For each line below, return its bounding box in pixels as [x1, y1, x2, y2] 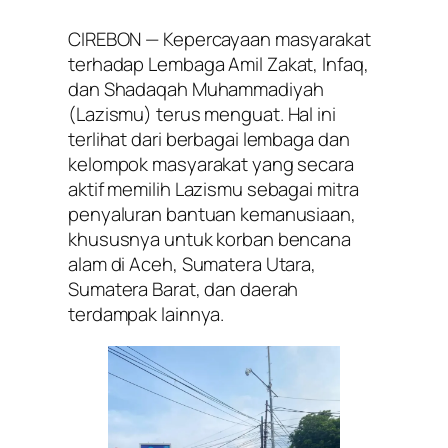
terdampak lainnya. [68, 301, 225, 328]
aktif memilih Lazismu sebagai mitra [68, 176, 359, 203]
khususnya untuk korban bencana [68, 226, 351, 253]
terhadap [68, 51, 149, 78]
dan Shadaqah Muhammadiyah [68, 76, 324, 103]
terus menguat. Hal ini [152, 101, 336, 128]
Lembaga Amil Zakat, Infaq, [148, 51, 369, 78]
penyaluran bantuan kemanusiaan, [68, 201, 356, 228]
